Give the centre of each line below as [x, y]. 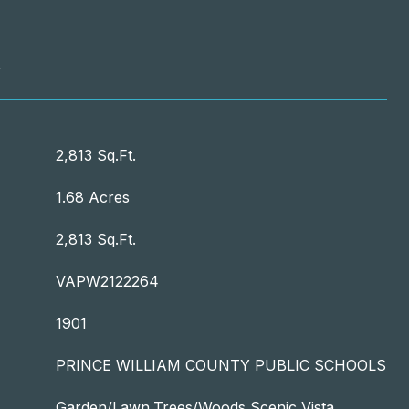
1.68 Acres [93, 197]
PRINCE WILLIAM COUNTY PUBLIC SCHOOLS [221, 365]
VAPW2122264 [107, 281]
